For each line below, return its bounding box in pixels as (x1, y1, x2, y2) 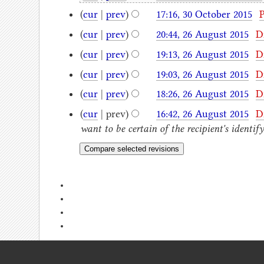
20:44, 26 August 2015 (156, 28, 249, 40)
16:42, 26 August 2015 (156, 108, 249, 120)
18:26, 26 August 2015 (156, 88, 249, 100)
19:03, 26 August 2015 (156, 68, 249, 80)
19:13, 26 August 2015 (156, 48, 249, 60)
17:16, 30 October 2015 (156, 8, 252, 21)
